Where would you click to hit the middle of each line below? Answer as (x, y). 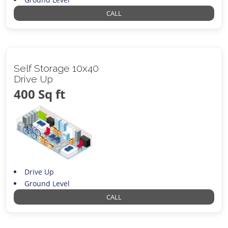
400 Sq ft (40, 94)
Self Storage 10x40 (56, 68)
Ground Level (47, 183)
